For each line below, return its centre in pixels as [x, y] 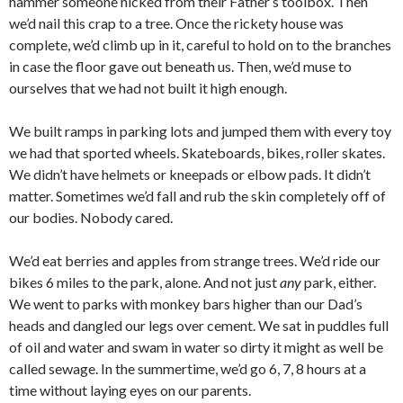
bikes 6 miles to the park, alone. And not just [144, 282]
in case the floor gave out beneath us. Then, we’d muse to [180, 67]
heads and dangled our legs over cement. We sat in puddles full [199, 326]
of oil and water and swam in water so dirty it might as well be [196, 347]
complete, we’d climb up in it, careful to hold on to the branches [200, 45]
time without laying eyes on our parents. [130, 390]
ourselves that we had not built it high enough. [148, 88]
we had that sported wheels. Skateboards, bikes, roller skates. [197, 153]
